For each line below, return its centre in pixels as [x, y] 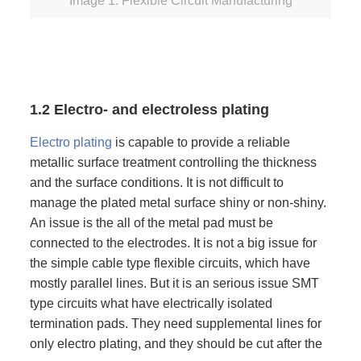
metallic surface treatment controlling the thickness [173, 163]
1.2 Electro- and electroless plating [149, 110]
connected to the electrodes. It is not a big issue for [173, 243]
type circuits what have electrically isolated [151, 304]
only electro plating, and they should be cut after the [176, 344]
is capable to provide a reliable [201, 143]
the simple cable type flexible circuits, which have [170, 263]
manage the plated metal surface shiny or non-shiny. [178, 203]
